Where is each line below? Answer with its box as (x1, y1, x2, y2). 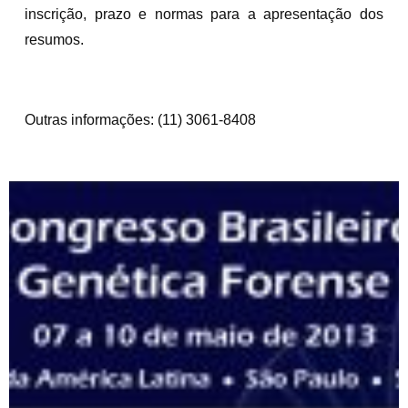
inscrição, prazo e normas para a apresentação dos (25, 5, 383, 22)
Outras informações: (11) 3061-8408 (25, 111, 256, 127)
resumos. (25, 31, 84, 47)
